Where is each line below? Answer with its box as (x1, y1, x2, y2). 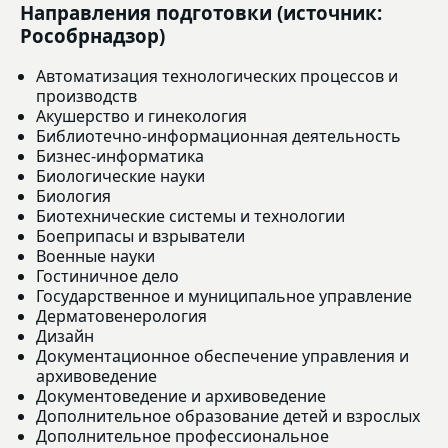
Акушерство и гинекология (36, 104, 247, 127)
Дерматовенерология (36, 304, 207, 327)
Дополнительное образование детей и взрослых (36, 404, 420, 427)
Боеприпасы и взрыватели (36, 224, 245, 247)
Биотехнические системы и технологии (36, 204, 345, 227)
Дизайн (36, 324, 94, 347)
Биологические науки (36, 164, 205, 187)
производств (36, 84, 137, 107)
